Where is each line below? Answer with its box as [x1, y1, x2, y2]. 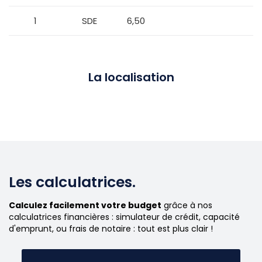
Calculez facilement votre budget [9, 199, 161, 212]
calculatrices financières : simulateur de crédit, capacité [9, 211, 240, 223]
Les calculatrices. [9, 172, 136, 193]
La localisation [88, 69, 174, 86]
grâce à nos [161, 199, 212, 212]
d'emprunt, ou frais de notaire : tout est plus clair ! [9, 223, 213, 235]
